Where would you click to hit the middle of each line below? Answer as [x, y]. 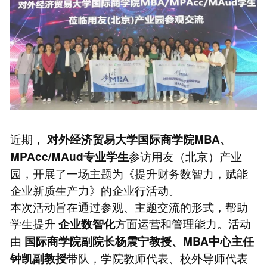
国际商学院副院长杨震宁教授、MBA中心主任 [139, 241]
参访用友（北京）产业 [185, 156]
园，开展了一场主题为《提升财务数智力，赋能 [129, 173]
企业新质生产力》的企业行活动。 [95, 190]
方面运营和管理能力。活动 [183, 223]
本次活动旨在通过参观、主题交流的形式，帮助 [129, 207]
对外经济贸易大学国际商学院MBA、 [139, 139]
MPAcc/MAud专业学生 [69, 157]
